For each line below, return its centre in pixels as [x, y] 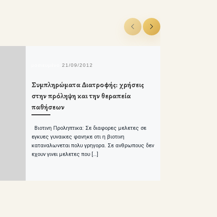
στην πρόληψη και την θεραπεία [81, 96]
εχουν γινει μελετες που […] [65, 155]
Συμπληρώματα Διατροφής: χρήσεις [87, 85]
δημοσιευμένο [43, 65]
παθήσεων [48, 107]
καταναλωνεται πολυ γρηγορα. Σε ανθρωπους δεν [93, 146]
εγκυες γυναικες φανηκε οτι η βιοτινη [78, 137]
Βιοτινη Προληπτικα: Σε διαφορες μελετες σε [89, 128]
